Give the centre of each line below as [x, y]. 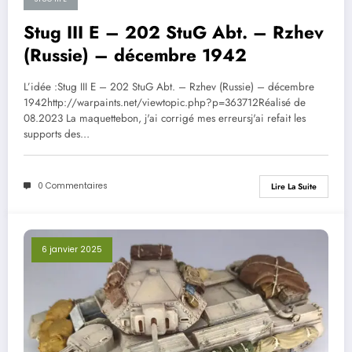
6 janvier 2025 [72, 249]
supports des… [57, 134]
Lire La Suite [294, 186]
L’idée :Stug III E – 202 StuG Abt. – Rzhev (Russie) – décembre [169, 86]
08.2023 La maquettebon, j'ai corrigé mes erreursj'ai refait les [165, 118]
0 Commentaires [73, 186]
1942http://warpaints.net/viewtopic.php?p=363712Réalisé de [165, 102]
